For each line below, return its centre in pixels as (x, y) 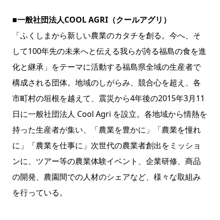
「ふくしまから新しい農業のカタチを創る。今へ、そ (106, 35)
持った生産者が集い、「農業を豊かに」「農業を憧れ (106, 129)
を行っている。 (40, 192)
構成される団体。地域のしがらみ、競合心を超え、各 (106, 82)
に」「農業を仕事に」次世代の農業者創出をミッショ (106, 145)
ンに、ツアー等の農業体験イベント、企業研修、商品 (106, 161)
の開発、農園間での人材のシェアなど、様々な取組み (106, 177)
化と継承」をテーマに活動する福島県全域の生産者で (106, 67)
